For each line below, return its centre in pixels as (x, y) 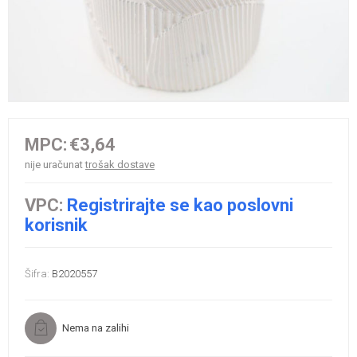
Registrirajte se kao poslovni (180, 205)
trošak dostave (120, 164)
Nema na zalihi (96, 328)
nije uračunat (55, 164)
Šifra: (37, 273)
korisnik (56, 225)
